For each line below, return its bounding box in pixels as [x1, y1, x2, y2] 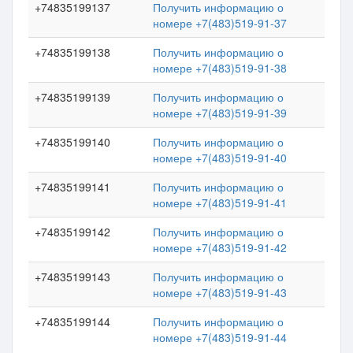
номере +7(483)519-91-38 [153, 60, 287, 76]
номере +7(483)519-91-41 [153, 195, 287, 210]
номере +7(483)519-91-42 [153, 240, 287, 255]
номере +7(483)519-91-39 [153, 105, 287, 121]
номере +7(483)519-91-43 [153, 284, 287, 300]
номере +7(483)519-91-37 [153, 15, 287, 31]
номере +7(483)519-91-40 [153, 150, 287, 165]
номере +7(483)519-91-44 [153, 329, 287, 345]
